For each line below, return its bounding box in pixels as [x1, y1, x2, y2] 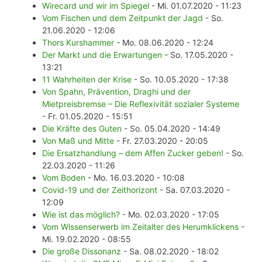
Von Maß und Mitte [42, 136, 114, 146]
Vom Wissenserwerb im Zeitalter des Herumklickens [42, 222, 239, 232]
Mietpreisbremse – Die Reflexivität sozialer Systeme [42, 99, 239, 109]
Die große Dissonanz [42, 246, 121, 257]
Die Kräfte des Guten [42, 123, 122, 134]
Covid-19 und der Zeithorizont [42, 185, 157, 195]
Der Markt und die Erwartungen [42, 50, 162, 60]
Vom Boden [42, 173, 85, 183]
